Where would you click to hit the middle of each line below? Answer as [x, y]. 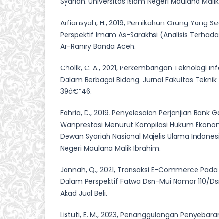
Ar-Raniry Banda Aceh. [98, 47]
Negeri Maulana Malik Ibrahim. [110, 148]
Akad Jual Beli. [84, 193]
